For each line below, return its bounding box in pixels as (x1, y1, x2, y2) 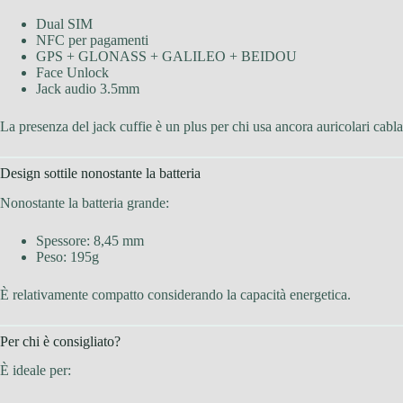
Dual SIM (36, 15, 93, 31)
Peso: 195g (36, 248, 99, 264)
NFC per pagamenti (36, 31, 148, 48)
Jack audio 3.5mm (36, 80, 139, 96)
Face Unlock (36, 64, 109, 80)
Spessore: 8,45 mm (36, 232, 144, 248)
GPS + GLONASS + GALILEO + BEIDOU (36, 48, 297, 64)
